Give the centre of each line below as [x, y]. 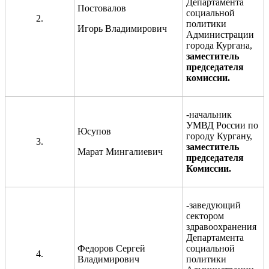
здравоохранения [221, 226]
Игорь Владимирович [122, 28]
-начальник [209, 114]
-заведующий [213, 205]
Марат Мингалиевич [120, 151]
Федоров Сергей [111, 248]
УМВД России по [222, 125]
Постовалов [102, 8]
